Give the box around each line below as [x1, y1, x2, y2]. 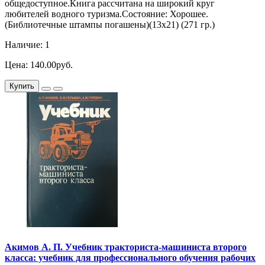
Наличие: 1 [5, 39, 50, 50]
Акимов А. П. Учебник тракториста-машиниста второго [5, 242, 247, 253]
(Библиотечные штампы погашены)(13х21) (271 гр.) [5, 19, 215, 30]
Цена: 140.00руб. [5, 59, 73, 70]
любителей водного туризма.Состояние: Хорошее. [5, 8, 208, 19]
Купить [9, 81, 34, 91]
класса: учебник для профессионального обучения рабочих [5, 253, 256, 263]
